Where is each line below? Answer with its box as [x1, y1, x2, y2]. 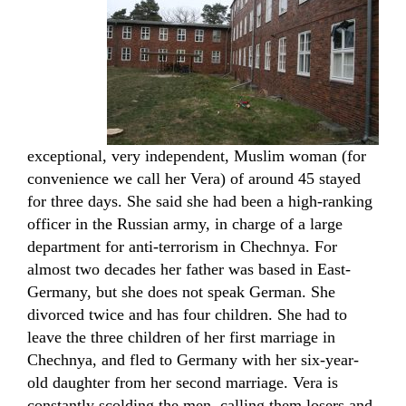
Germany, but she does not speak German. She [27, 283, 335, 301]
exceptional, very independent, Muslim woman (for [27, 147, 366, 165]
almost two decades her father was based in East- [27, 260, 351, 278]
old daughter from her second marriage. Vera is [27, 373, 338, 391]
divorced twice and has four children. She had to [27, 305, 347, 324]
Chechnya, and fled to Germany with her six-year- [27, 351, 359, 369]
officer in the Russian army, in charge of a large [27, 215, 343, 233]
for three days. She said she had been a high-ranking [27, 192, 372, 210]
